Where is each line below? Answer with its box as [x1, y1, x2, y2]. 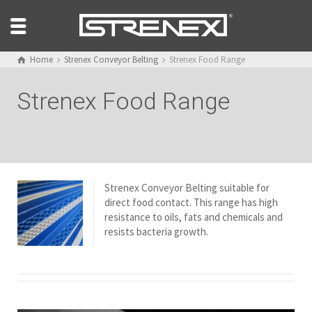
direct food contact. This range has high [104, 196, 278, 210]
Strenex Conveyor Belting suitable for [104, 181, 270, 195]
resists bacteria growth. [104, 225, 208, 239]
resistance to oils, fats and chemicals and [104, 210, 283, 224]
